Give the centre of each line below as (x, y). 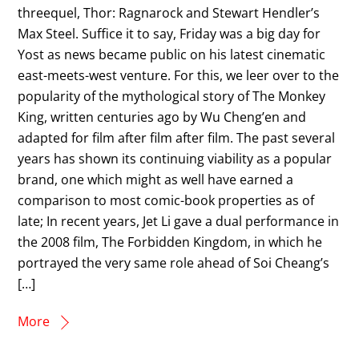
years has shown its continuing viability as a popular (175, 158)
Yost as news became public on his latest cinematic (172, 54)
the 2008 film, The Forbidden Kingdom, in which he (170, 242)
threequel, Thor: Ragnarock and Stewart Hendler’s (169, 12)
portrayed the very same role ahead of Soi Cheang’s (174, 262)
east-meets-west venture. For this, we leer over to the (179, 75)
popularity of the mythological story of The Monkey (172, 96)
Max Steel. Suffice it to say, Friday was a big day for (169, 33)
